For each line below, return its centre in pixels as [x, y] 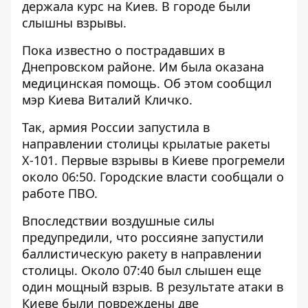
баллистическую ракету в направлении [142, 254]
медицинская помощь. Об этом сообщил [147, 83]
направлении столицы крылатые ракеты [146, 144]
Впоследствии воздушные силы [118, 221]
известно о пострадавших [135, 50]
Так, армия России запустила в [116, 127]
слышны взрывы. [74, 23]
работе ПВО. [60, 193]
